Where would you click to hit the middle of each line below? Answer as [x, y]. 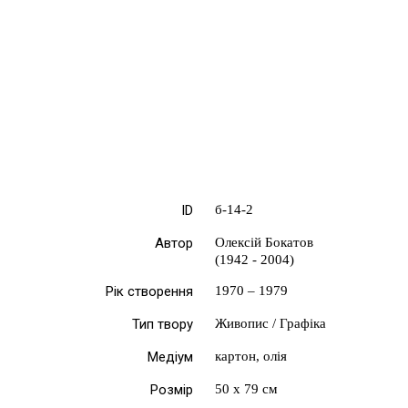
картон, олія [251, 357]
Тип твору [163, 325]
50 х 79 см [246, 389]
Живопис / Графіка [270, 324]
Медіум [170, 357]
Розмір [172, 390]
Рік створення [149, 292]
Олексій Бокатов [264, 243]
